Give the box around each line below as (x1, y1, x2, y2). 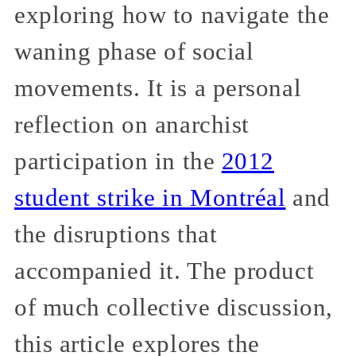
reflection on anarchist (14, 110, 250, 138)
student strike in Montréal (14, 184, 286, 211)
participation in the (14, 147, 222, 175)
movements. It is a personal (14, 74, 302, 102)
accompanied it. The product (14, 257, 315, 284)
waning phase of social (14, 37, 254, 65)
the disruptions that (14, 220, 218, 248)
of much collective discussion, (14, 293, 333, 321)
